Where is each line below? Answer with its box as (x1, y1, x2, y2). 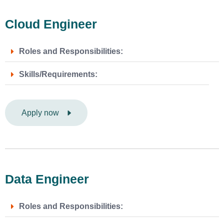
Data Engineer (5, 171, 89, 186)
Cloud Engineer (5, 17, 97, 31)
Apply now (21, 108, 59, 117)
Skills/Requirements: (19, 70, 97, 79)
